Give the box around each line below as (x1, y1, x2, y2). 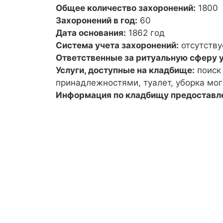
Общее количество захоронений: (56, 2, 196, 13)
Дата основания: (56, 27, 126, 38)
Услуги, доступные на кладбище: (56, 65, 195, 75)
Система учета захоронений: (56, 40, 179, 50)
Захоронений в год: (56, 15, 137, 25)
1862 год (128, 27, 165, 38)
